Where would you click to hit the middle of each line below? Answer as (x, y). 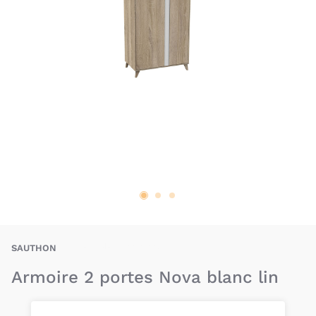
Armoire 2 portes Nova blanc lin (145, 277)
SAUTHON (34, 248)
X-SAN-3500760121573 (128, 246)
